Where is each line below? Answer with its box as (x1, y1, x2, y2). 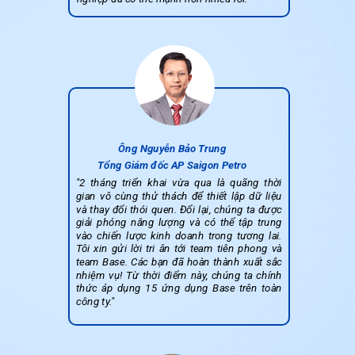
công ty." (76, 295, 115, 308)
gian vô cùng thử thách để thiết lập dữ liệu (76, 189, 282, 203)
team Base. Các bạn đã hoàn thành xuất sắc (76, 255, 282, 269)
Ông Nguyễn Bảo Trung (118, 143, 227, 155)
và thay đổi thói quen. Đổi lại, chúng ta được (76, 203, 282, 216)
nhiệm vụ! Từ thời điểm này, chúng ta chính (76, 269, 282, 281)
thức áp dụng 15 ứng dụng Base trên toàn (76, 281, 282, 295)
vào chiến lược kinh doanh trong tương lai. (76, 229, 282, 242)
